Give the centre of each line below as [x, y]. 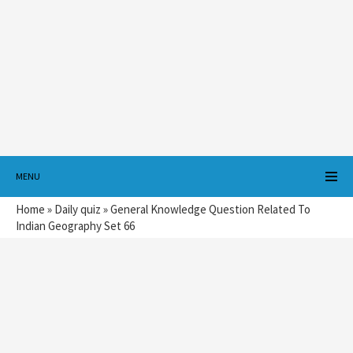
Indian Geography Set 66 [75, 226]
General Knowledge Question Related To [210, 209]
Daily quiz [78, 209]
